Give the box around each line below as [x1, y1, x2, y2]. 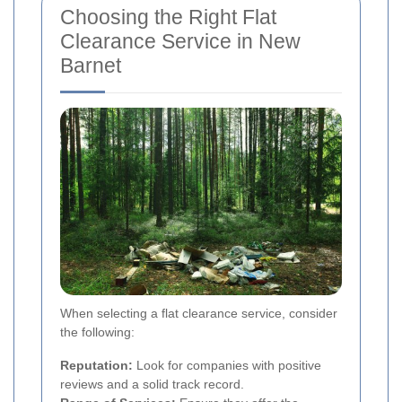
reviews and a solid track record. [60, 376, 244, 391]
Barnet [60, 53, 121, 77]
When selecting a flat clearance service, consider [60, 305, 337, 320]
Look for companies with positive [133, 357, 321, 372]
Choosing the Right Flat [60, 4, 276, 29]
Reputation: [60, 357, 133, 372]
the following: [60, 324, 135, 339]
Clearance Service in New [60, 29, 301, 53]
